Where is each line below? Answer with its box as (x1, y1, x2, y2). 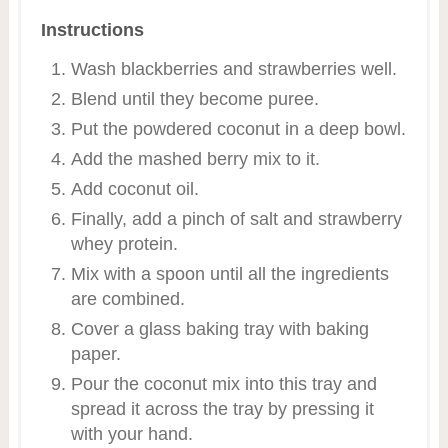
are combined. (70, 288, 185, 309)
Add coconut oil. (70, 178, 199, 199)
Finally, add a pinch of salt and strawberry (70, 208, 402, 229)
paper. (70, 343, 121, 364)
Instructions (40, 19, 144, 40)
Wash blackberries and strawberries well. (70, 58, 397, 79)
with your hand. (70, 423, 193, 444)
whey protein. (70, 233, 178, 254)
